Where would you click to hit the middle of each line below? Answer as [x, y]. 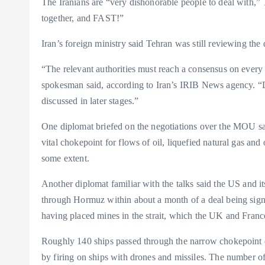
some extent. [68, 158]
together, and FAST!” [83, 18]
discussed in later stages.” [90, 101]
